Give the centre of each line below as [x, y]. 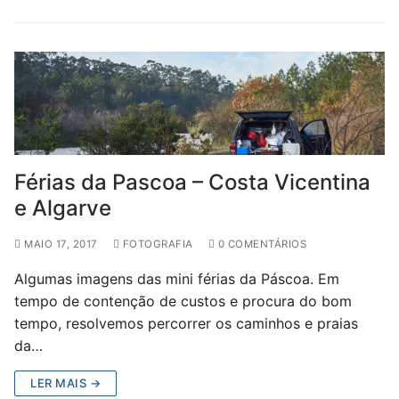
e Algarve [63, 208]
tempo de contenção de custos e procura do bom [183, 301]
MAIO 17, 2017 [61, 244]
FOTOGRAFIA [156, 244]
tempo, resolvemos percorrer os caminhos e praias [186, 324]
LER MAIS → [65, 383]
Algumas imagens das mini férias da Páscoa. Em [177, 279]
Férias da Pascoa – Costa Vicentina [192, 183]
